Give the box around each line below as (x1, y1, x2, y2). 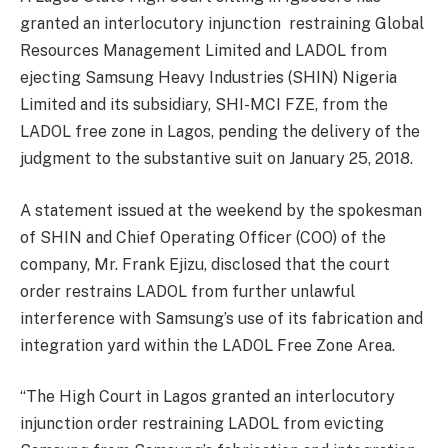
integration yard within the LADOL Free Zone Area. (20, 335, 395, 355)
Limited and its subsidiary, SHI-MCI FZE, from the (20, 95, 388, 115)
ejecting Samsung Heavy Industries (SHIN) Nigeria (20, 68, 397, 88)
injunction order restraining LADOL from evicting (20, 414, 384, 434)
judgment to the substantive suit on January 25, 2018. (20, 149, 413, 169)
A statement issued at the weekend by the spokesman (20, 200, 422, 220)
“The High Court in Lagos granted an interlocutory (20, 387, 395, 407)
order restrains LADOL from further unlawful (20, 281, 355, 301)
